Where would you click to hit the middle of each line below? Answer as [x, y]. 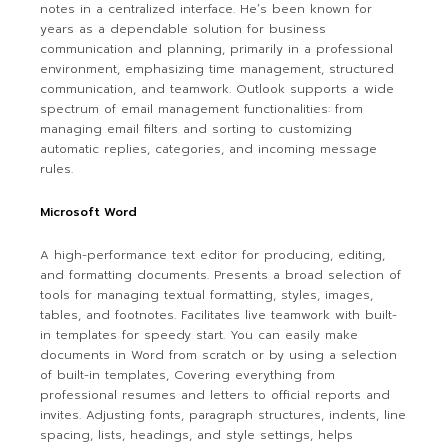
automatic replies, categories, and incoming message [209, 149]
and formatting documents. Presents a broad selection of [221, 275]
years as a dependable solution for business [183, 29]
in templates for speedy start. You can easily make [199, 335]
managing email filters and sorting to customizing [196, 129]
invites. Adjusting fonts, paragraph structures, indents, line [223, 415]
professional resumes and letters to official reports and [215, 395]
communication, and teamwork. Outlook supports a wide [217, 89]
